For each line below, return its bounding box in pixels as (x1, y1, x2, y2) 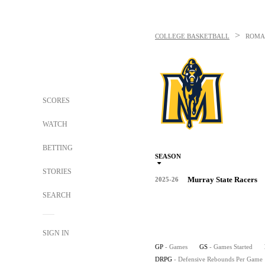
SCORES (43, 96, 70, 105)
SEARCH (43, 191, 73, 199)
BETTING (43, 144, 73, 152)
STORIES (43, 167, 72, 176)
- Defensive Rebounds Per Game (174, 256, 263, 263)
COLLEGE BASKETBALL (155, 33, 230, 40)
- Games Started (209, 243, 253, 250)
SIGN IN (43, 229, 69, 237)
